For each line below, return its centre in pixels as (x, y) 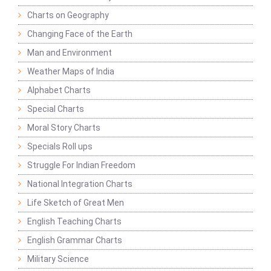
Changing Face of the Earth (80, 34)
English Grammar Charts (75, 240)
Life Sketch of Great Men (76, 203)
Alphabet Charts (59, 90)
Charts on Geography (68, 15)
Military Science (58, 259)
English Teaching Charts (74, 222)
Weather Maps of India (71, 72)
